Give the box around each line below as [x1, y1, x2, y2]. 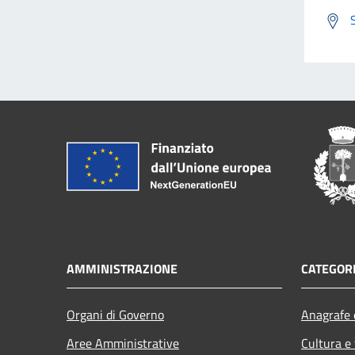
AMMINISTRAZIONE [67, 258, 177, 278]
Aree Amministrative [67, 333, 179, 353]
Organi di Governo [67, 304, 164, 324]
